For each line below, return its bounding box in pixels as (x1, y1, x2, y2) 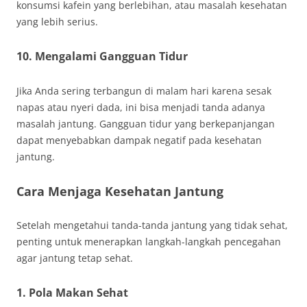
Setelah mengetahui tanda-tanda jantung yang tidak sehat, (16, 219, 288, 232)
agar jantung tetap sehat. (16, 251, 133, 265)
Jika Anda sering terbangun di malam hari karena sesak (16, 84, 271, 97)
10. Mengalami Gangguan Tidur (16, 49, 188, 64)
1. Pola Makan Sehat (16, 285, 128, 300)
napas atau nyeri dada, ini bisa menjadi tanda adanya (16, 101, 265, 114)
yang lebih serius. (16, 15, 98, 28)
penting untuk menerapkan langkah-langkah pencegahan (16, 235, 281, 248)
